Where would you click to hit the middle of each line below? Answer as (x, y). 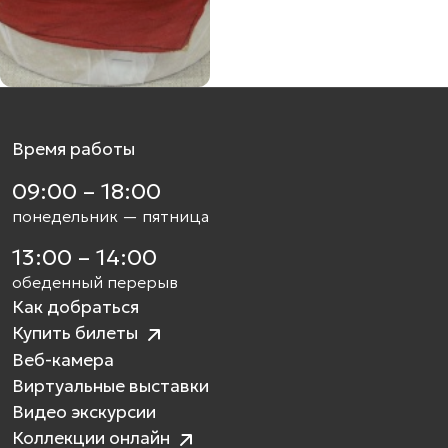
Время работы (73, 149)
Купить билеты (77, 333)
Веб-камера (63, 360)
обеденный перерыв (95, 282)
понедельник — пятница (110, 216)
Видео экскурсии (84, 412)
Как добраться (75, 307)
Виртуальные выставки (110, 386)
